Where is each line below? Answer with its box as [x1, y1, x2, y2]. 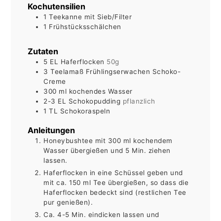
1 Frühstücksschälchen [43, 22, 121, 31]
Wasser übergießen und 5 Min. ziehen [43, 147, 171, 155]
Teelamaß [50, 67, 84, 75]
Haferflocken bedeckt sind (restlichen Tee [43, 188, 186, 197]
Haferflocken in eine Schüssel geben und [43, 169, 183, 177]
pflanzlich [122, 97, 155, 105]
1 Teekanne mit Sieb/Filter [43, 12, 132, 21]
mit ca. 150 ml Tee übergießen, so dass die [43, 179, 189, 187]
